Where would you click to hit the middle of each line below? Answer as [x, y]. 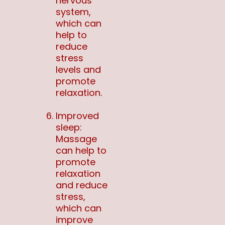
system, [73, 12]
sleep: [69, 128]
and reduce [82, 185]
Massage [76, 139]
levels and [78, 70]
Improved [77, 116]
